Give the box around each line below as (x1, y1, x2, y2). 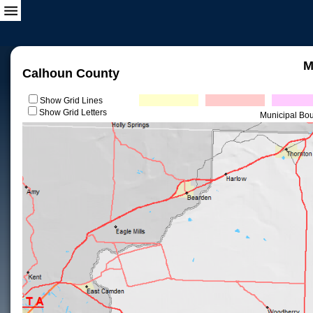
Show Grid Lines (39, 96, 107, 105)
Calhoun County (22, 66, 119, 80)
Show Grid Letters (39, 108, 107, 117)
